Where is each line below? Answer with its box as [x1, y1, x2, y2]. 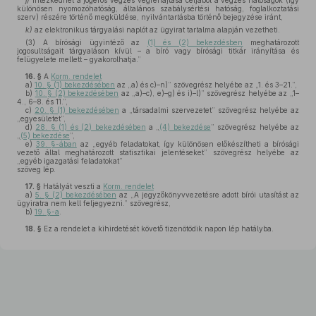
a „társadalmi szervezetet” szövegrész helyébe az [119, 106, 299, 114]
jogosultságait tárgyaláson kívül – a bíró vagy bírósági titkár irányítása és [17, 47, 299, 55]
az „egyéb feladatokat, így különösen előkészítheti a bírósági [76, 140, 300, 148]
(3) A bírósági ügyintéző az [25, 38, 147, 47]
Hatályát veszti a [41, 182, 103, 190]
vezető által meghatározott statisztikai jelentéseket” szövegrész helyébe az [17, 148, 299, 157]
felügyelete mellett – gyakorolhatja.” [17, 55, 141, 63]
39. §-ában [35, 140, 77, 148]
